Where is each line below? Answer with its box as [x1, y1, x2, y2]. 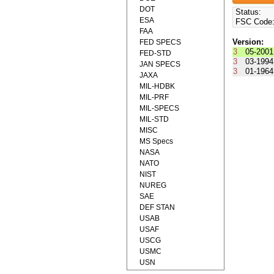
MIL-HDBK [139, 82, 175, 91]
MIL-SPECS [139, 104, 179, 113]
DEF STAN [139, 203, 175, 212]
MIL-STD [139, 115, 169, 124]
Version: [232, 37, 264, 47]
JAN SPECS [139, 60, 180, 68]
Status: [232, 7, 261, 17]
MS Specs [139, 137, 173, 146]
